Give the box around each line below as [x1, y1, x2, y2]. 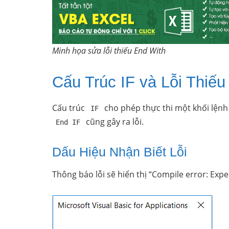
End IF [56, 118, 81, 127]
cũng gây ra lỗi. [84, 116, 144, 128]
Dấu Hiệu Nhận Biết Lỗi [52, 145, 187, 159]
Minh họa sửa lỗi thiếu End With [52, 45, 166, 57]
